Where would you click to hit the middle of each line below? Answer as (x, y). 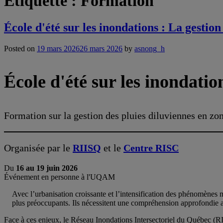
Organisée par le (38, 148)
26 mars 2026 (101, 48)
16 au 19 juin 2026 (47, 168)
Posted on (20, 48)
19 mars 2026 (58, 48)
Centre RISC (151, 148)
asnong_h (150, 48)
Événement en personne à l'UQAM (59, 177)
